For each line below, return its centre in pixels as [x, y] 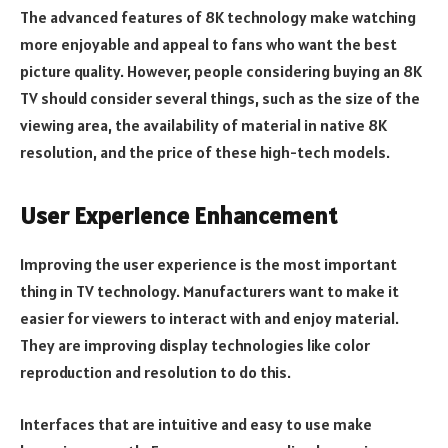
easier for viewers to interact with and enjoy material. [209, 318]
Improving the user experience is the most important [208, 264]
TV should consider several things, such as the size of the [220, 98]
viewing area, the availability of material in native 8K [203, 125]
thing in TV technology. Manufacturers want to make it [209, 291]
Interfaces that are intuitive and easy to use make [196, 423]
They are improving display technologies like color [195, 345]
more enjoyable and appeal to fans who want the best [208, 44]
